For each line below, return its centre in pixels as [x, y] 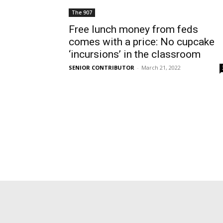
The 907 [82, 12]
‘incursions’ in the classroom [135, 54]
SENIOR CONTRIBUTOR [102, 67]
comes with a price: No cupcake [142, 42]
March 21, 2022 [161, 67]
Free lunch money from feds [133, 29]
